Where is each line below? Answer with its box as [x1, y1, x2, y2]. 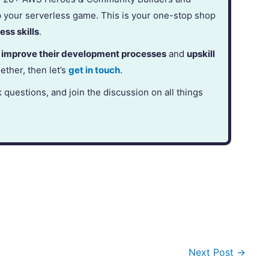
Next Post [188, 246, 237, 258]
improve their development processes [1, 48, 167, 60]
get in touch [68, 64, 121, 76]
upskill [187, 48, 216, 60]
